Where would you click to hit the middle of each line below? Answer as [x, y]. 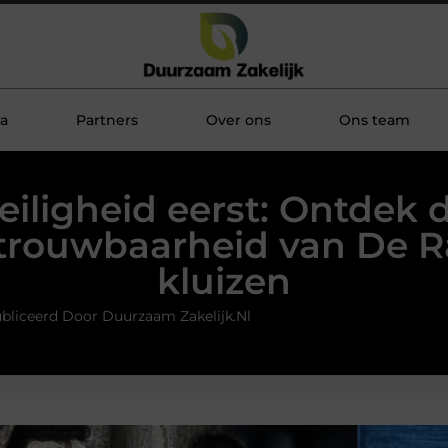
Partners [106, 120]
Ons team [374, 120]
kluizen [224, 281]
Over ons [238, 120]
